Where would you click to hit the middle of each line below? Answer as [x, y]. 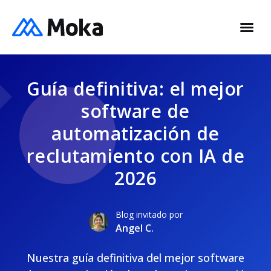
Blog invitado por [149, 214]
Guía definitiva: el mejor [135, 89]
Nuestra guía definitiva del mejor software [135, 258]
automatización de [135, 133]
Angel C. [134, 228]
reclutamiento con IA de [135, 156]
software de [135, 111]
